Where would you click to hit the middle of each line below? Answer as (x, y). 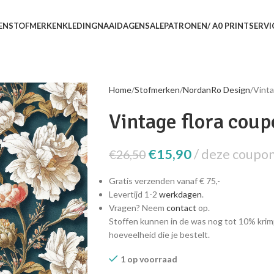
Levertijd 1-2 (134, 194)
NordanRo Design (216, 90)
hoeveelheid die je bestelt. (159, 235)
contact (181, 208)
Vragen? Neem (137, 208)
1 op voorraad (149, 259)
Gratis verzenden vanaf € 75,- (164, 181)
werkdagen (180, 194)
